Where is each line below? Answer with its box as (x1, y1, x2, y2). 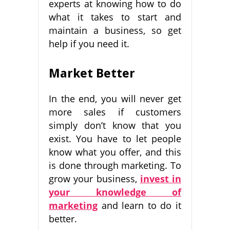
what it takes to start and (49, 11, 181, 24)
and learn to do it (101, 199, 182, 212)
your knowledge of (49, 186, 181, 199)
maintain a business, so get (49, 24, 181, 37)
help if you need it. (49, 37, 129, 50)
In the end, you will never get (49, 92, 181, 105)
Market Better (49, 66, 135, 81)
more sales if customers (49, 106, 181, 119)
